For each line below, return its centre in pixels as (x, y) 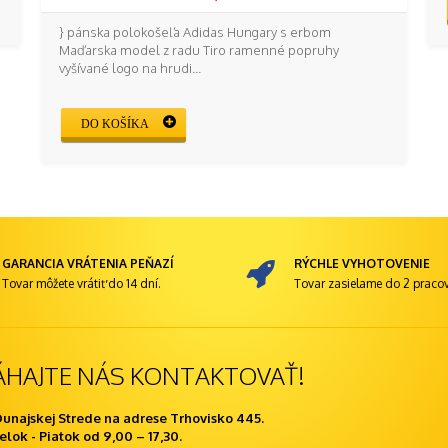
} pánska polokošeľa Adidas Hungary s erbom (194, 32)
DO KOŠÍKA (115, 123)
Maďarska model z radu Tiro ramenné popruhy (198, 50)
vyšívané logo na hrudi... (129, 68)
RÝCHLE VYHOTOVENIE (362, 263)
